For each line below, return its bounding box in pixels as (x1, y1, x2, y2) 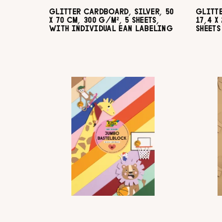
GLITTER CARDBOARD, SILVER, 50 (49, 7, 174, 16)
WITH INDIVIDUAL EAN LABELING (49, 24, 173, 33)
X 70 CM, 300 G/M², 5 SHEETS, (49, 16, 160, 24)
